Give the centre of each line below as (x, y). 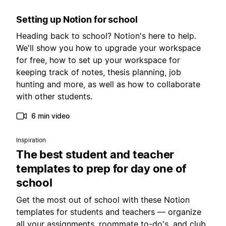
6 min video (50, 116)
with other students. (54, 97)
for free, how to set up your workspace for (98, 60)
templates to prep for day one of (101, 169)
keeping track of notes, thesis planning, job (99, 72)
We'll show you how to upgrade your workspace (108, 48)
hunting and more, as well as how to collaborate (108, 84)
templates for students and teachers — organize (109, 212)
